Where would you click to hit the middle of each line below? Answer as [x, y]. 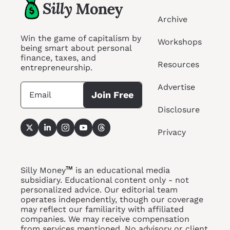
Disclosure [178, 109]
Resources [178, 64]
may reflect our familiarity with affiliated [102, 209]
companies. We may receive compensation [105, 219]
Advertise [176, 87]
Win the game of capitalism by [81, 38]
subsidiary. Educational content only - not [105, 180]
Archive [172, 19]
